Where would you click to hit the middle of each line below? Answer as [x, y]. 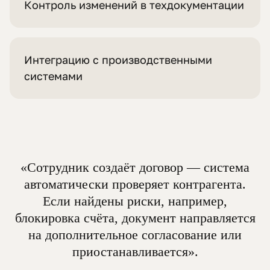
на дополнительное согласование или [135, 235]
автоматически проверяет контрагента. [135, 184]
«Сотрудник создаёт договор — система [135, 168]
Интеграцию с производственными [118, 60]
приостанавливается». [135, 252]
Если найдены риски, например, [135, 201]
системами [53, 76]
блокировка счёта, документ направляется [135, 218]
